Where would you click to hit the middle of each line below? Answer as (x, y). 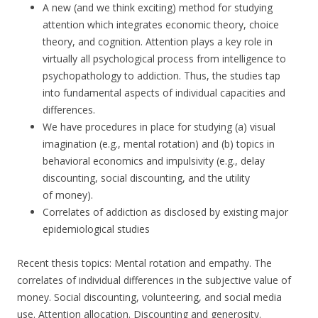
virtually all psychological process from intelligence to (164, 59)
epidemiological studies (96, 229)
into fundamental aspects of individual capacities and (164, 93)
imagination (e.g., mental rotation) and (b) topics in (159, 144)
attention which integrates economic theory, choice (161, 24)
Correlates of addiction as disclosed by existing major (165, 212)
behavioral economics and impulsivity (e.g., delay (154, 161)
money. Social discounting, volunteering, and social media (149, 297)
